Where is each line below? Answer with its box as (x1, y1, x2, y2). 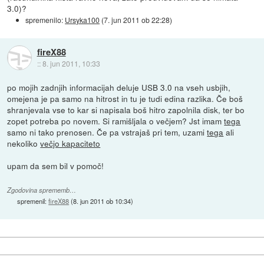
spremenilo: (25, 14, 65, 25)
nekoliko (7, 137, 41, 149)
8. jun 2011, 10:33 (42, 58, 100, 68)
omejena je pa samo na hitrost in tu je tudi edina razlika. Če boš (7, 92, 243, 104)
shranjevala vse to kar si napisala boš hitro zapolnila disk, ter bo (7, 103, 245, 115)
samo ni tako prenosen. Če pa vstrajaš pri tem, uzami (7, 126, 207, 138)
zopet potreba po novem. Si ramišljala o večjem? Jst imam (7, 114, 225, 127)
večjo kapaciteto (40, 137, 101, 149)
